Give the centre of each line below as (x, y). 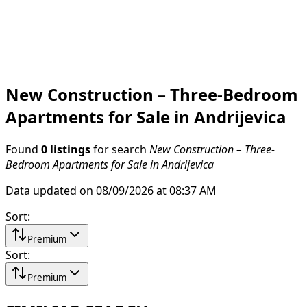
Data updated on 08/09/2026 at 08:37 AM (111, 190)
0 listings (66, 149)
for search (120, 149)
